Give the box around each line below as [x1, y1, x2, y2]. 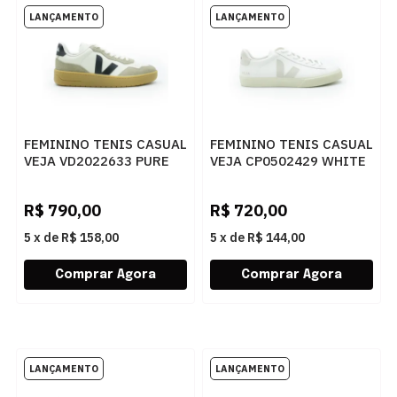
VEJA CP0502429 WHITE [210, 152, 367, 169]
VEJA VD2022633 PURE [23, 152, 169, 169]
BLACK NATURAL [23, 169, 128, 186]
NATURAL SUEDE [210, 169, 315, 186]
